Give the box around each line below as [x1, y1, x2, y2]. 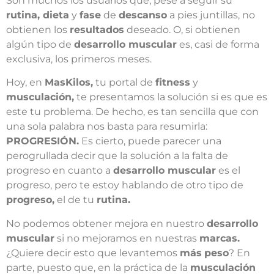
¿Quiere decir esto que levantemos [6, 246, 180, 259]
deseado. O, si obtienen [124, 24, 240, 35]
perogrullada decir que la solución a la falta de [6, 150, 228, 162]
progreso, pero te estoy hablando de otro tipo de [6, 179, 243, 191]
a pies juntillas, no [167, 9, 255, 21]
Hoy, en [6, 76, 45, 89]
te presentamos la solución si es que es [74, 91, 267, 103]
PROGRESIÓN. [6, 135, 79, 147]
